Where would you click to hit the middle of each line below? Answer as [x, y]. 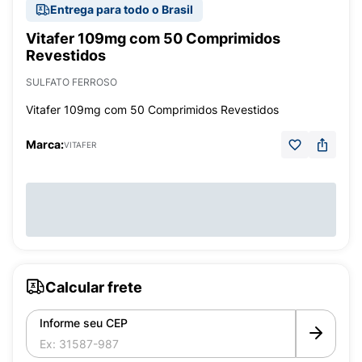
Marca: [45, 144]
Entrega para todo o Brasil [122, 9]
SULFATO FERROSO [72, 82]
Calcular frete [94, 287]
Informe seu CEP [84, 323]
